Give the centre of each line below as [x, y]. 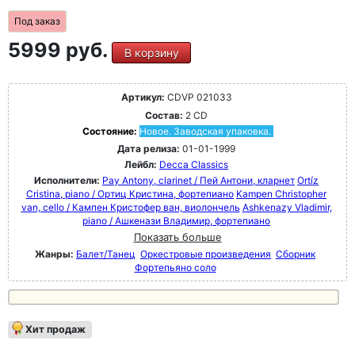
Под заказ [37, 21]
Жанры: [54, 254]
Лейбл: [141, 164]
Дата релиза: [149, 149]
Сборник [296, 254]
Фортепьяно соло [175, 267]
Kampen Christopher [281, 194]
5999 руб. [60, 50]
